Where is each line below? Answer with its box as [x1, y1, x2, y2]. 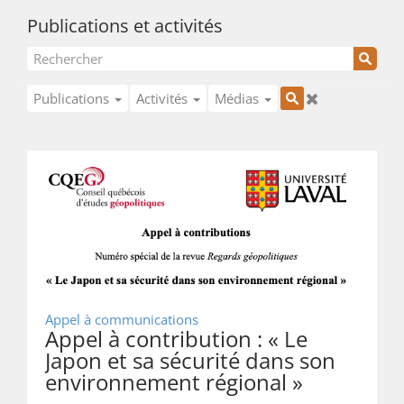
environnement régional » [45, 366, 303, 397]
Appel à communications [45, 309, 198, 328]
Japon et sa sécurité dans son [45, 344, 335, 375]
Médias [215, 89, 262, 108]
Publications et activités [27, 13, 223, 38]
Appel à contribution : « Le [45, 323, 308, 353]
